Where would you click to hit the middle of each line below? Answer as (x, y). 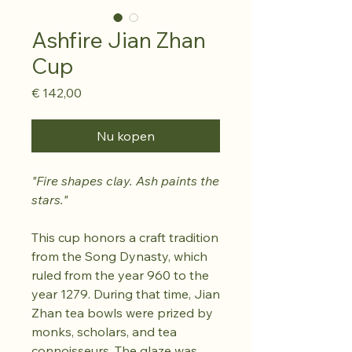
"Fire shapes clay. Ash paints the (125, 181)
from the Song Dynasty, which (119, 256)
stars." (49, 200)
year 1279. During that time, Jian (126, 294)
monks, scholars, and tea (104, 332)
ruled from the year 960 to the (120, 275)
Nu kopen (126, 136)
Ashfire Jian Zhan (119, 40)
